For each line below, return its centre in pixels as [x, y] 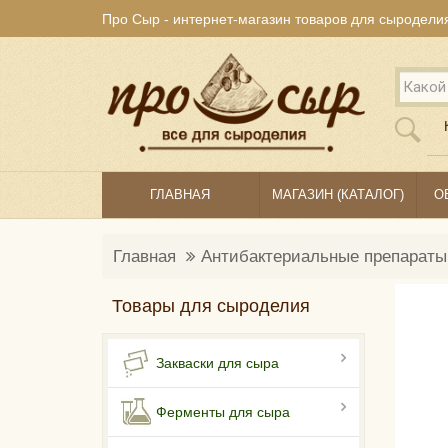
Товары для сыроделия [211, 306]
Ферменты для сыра [223, 412]
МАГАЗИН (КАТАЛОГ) [337, 195]
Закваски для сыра [217, 363]
